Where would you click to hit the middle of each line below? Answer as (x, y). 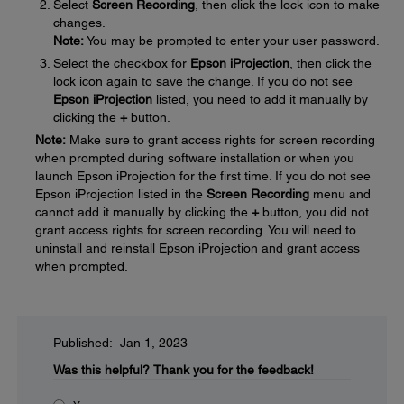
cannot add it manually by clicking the (143, 211)
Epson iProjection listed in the (121, 193)
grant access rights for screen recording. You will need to (196, 230)
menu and (340, 193)
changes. (79, 22)
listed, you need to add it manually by (260, 99)
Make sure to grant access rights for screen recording (220, 139)
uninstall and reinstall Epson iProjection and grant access (197, 248)
